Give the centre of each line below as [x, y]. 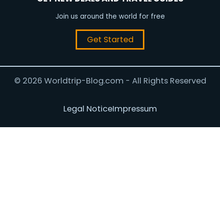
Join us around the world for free [110, 16]
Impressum [135, 109]
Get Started [110, 39]
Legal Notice [88, 109]
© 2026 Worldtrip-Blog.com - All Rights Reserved [110, 81]
